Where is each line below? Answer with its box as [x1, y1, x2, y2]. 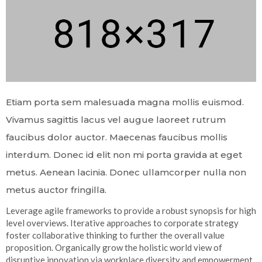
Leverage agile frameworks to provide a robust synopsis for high [6, 205, 256, 216]
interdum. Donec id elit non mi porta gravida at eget [6, 149, 242, 160]
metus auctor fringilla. [6, 184, 106, 195]
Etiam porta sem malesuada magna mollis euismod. [6, 96, 244, 108]
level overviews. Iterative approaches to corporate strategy [6, 217, 239, 228]
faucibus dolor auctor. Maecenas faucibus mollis [6, 131, 227, 143]
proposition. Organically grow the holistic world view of [6, 242, 222, 253]
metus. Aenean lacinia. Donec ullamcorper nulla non [6, 166, 246, 178]
